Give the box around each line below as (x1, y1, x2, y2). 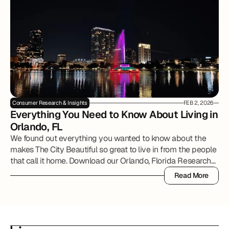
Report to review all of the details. (10, 167, 128, 177)
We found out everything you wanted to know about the (10, 133, 207, 144)
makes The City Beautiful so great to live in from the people (10, 144, 217, 155)
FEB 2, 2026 (183, 99, 214, 106)
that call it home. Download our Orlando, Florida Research (10, 155, 211, 166)
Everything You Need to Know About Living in (10, 108, 218, 121)
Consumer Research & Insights (12, 99, 87, 106)
